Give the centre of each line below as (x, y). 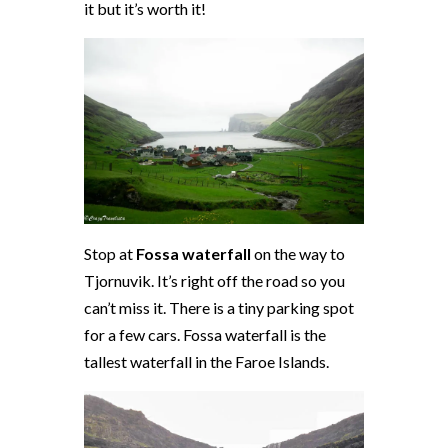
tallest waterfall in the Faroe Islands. (208, 362)
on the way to (298, 254)
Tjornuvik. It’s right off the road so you (214, 281)
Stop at (110, 254)
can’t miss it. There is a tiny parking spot (219, 308)
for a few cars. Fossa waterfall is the (205, 335)
